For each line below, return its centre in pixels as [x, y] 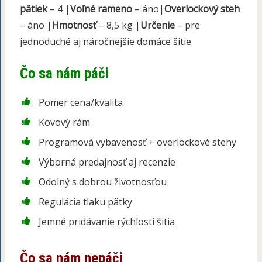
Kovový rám [64, 122]
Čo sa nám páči [64, 73]
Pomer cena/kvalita [80, 102]
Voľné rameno [101, 8]
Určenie [157, 25]
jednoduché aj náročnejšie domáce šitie [105, 41]
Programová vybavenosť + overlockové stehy [137, 142]
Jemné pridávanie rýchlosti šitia [106, 221]
